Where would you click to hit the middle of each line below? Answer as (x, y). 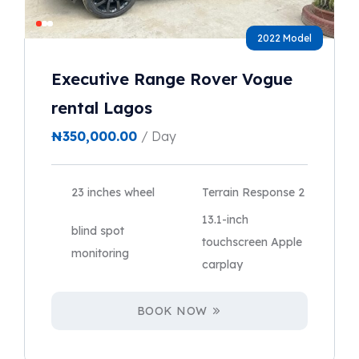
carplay (222, 265)
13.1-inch (225, 220)
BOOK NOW (172, 311)
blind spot (98, 231)
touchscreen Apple (252, 242)
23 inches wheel (113, 193)
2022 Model (284, 38)
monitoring (100, 254)
